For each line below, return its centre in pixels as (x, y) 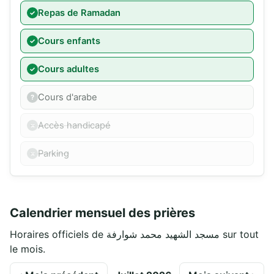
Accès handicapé (74, 126)
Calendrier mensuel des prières (102, 213)
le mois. (28, 249)
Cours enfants (69, 41)
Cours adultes (68, 69)
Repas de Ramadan (79, 13)
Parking (54, 154)
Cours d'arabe (68, 98)
